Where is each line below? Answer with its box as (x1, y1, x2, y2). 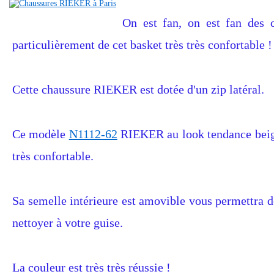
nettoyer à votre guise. (12, 216, 123, 229)
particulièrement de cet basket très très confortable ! (12, 38, 272, 51)
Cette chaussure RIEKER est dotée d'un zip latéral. (12, 83, 264, 96)
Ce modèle (12, 127, 69, 141)
